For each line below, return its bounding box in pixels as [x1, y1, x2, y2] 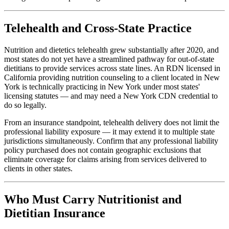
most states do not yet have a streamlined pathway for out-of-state [4, 54, 214, 63]
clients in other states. [4, 164, 73, 173]
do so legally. [4, 100, 47, 109]
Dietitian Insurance [4, 206, 105, 220]
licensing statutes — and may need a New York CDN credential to [4, 91, 218, 100]
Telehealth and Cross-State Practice [4, 21, 192, 35]
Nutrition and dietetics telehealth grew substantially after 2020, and [4, 45, 219, 54]
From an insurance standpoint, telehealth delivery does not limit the [4, 118, 219, 127]
